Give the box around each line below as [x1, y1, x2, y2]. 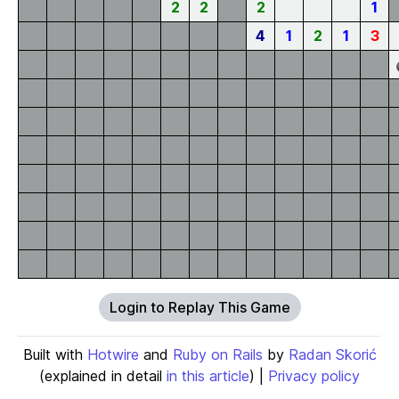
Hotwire [86, 346, 139, 363]
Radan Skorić [288, 346, 377, 363]
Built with [22, 346, 87, 363]
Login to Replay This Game [109, 298, 290, 316]
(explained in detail [39, 367, 167, 385]
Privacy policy [268, 367, 360, 385]
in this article [167, 367, 249, 385]
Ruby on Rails [172, 346, 263, 363]
